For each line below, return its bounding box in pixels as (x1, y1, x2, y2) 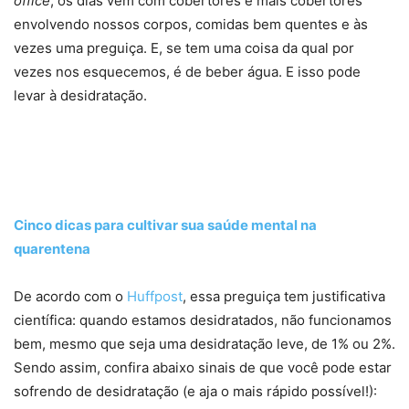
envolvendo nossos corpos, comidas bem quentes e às (14, 15, 368, 33)
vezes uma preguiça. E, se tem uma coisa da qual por (14, 38, 354, 57)
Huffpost (127, 287, 183, 305)
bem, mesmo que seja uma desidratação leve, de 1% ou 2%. (14, 334, 395, 352)
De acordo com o (14, 287, 127, 305)
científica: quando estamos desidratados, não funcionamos (14, 310, 392, 329)
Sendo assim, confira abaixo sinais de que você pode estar (14, 358, 392, 376)
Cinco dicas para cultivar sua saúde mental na (14, 215, 317, 234)
